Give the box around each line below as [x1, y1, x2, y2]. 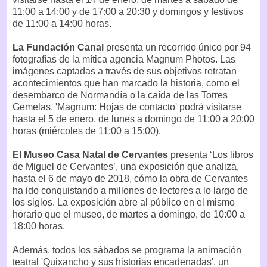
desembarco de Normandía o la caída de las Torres [13, 89, 228, 100]
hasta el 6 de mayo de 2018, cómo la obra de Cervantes [13, 173, 248, 184]
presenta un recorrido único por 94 [104, 42, 251, 52]
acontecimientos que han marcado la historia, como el [13, 77, 240, 88]
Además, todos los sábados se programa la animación [13, 244, 241, 255]
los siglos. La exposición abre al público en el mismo [13, 197, 235, 207]
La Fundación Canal [13, 42, 104, 52]
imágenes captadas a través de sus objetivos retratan [13, 66, 237, 76]
